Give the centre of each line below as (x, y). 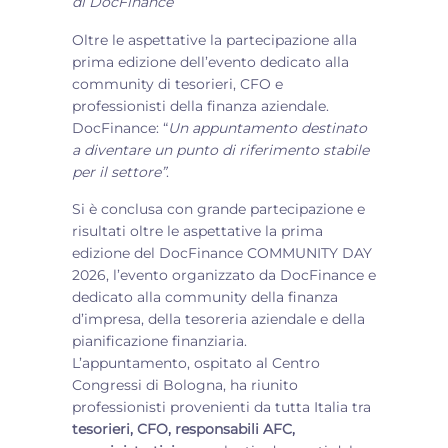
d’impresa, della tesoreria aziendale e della (218, 319)
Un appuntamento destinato (267, 128)
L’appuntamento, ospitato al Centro (196, 363)
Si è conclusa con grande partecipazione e (218, 209)
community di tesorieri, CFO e (177, 84)
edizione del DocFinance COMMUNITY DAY (222, 253)
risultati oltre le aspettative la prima (197, 231)
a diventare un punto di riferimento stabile (220, 150)
